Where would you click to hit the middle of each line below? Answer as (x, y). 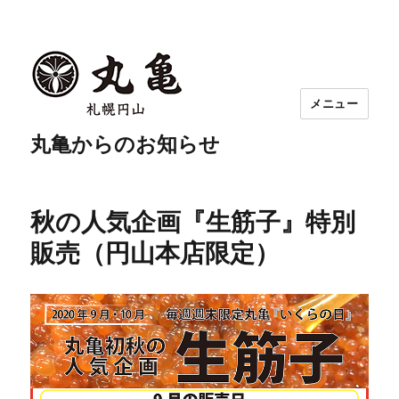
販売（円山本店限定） (155, 253)
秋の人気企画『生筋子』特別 (193, 222)
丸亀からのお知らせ (126, 144)
